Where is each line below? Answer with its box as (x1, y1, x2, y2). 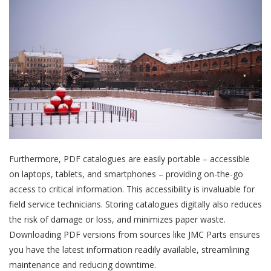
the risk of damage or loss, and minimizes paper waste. (9, 213, 226, 225)
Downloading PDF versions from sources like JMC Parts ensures (9, 228, 260, 240)
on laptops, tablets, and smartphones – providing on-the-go (9, 168, 243, 180)
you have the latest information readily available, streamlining (9, 243, 249, 255)
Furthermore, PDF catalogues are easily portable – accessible (9, 152, 250, 165)
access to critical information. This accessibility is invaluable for (9, 183, 255, 195)
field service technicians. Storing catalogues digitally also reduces (9, 198, 262, 210)
